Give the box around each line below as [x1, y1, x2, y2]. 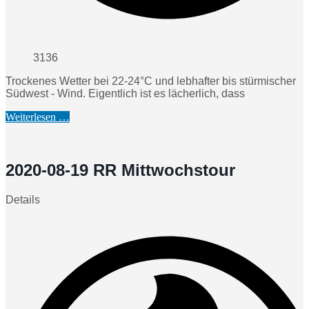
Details [6, 193, 40, 206]
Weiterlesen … [6, 111, 70, 123]
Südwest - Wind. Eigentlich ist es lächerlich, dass [6, 88, 245, 99]
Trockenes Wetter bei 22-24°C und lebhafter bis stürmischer [6, 75, 296, 87]
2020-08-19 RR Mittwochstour [6, 160, 235, 179]
